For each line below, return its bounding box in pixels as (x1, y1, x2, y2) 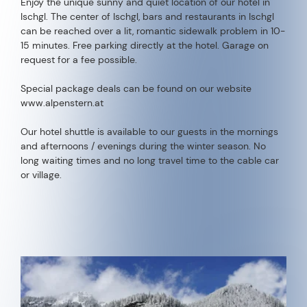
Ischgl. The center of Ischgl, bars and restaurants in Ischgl (21, 10, 274, 23)
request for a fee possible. (21, 53, 137, 66)
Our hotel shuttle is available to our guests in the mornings (21, 125, 278, 138)
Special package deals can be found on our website (21, 82, 251, 95)
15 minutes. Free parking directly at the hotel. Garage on (21, 39, 269, 51)
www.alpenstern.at (21, 97, 103, 109)
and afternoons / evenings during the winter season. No (21, 140, 266, 152)
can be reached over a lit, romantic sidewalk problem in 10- (21, 25, 285, 37)
